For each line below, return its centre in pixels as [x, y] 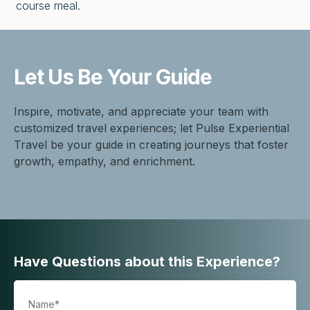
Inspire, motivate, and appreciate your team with [141, 111]
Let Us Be [60, 76]
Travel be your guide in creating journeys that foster [151, 144]
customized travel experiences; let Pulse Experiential [152, 128]
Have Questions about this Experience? [147, 261]
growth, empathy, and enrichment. [104, 161]
